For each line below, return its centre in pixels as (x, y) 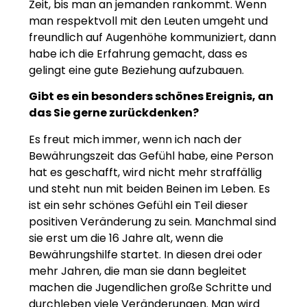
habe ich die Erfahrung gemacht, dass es (138, 54)
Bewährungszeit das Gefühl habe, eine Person (151, 156)
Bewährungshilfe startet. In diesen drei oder (146, 254)
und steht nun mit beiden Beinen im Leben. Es (149, 188)
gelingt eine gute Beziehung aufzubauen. (136, 71)
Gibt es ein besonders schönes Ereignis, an (151, 97)
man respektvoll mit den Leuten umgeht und (148, 21)
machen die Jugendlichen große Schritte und (150, 287)
